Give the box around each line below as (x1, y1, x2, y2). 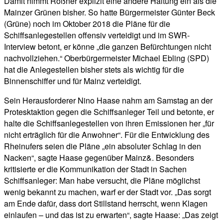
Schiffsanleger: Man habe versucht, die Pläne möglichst (4, 175, 200, 187)
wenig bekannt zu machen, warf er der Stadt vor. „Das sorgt (4, 186, 211, 198)
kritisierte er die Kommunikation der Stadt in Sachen (4, 163, 187, 175)
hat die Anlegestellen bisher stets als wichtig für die (4, 64, 184, 76)
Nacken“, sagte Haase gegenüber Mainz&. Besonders (4, 152, 194, 164)
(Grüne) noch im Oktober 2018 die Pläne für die (4, 18, 170, 30)
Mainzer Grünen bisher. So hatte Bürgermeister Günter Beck (4, 6, 215, 18)
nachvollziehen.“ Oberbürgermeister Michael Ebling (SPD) (4, 52, 209, 64)
